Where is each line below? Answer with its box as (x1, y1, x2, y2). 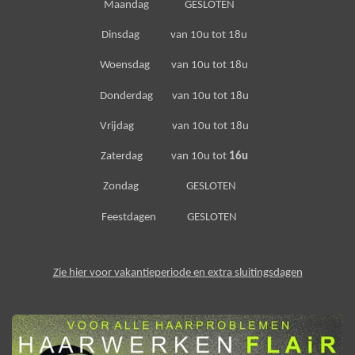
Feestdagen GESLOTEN (87, 211, 254, 223)
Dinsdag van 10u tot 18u (101, 29, 254, 42)
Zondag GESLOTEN (102, 181, 253, 193)
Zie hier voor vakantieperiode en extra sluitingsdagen (52, 266, 303, 279)
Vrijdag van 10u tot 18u (97, 120, 258, 132)
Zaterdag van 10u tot (100, 151, 229, 163)
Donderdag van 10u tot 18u (99, 90, 256, 102)
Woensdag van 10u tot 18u (100, 59, 255, 72)
